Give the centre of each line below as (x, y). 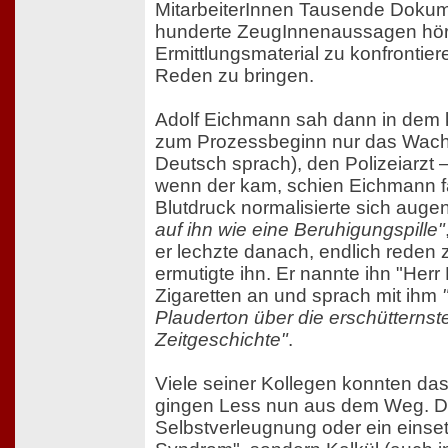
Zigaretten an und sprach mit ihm (298, 296)
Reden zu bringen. (234, 76)
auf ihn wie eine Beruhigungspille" (300, 230)
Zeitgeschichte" (221, 340)
